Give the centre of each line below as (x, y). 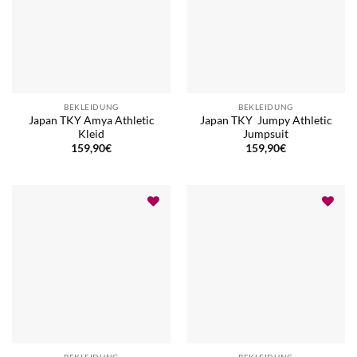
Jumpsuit (266, 133)
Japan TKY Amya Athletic (91, 120)
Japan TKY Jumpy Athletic (266, 120)
